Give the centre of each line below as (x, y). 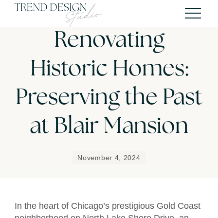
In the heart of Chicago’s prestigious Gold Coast (108, 206)
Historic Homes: (109, 70)
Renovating (109, 41)
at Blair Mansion (109, 127)
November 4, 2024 (109, 157)
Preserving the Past (109, 98)
